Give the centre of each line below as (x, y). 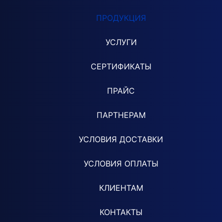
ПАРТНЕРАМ (121, 115)
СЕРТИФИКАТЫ (121, 66)
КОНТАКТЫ (121, 212)
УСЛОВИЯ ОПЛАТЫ (121, 163)
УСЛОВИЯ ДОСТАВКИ (121, 139)
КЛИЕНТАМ (121, 188)
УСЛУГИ (121, 42)
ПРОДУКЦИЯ (121, 18)
